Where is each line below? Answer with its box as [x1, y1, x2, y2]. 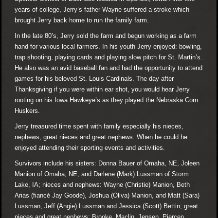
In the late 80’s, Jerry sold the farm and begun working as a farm [15, 32, 197, 39]
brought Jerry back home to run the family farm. [15, 16, 149, 24]
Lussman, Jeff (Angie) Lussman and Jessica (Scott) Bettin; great [15, 202, 198, 210]
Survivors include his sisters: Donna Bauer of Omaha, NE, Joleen [15, 159, 200, 167]
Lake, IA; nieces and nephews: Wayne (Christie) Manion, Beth [15, 181, 190, 188]
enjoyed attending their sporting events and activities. [15, 144, 165, 151]
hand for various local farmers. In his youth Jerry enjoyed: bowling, [15, 42, 202, 50]
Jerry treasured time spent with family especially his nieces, [15, 122, 183, 130]
